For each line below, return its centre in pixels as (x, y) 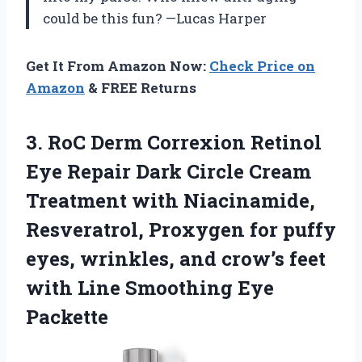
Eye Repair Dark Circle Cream (168, 172)
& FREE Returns (141, 88)
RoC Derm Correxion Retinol (185, 143)
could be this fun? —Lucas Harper (155, 19)
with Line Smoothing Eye (150, 288)
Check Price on (262, 66)
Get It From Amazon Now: (118, 66)
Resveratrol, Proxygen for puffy (181, 230)
